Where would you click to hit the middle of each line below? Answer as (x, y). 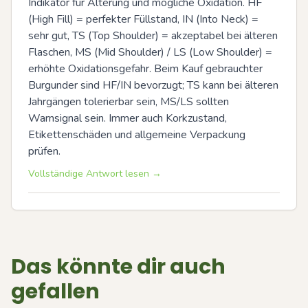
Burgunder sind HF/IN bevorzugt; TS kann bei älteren (153, 85)
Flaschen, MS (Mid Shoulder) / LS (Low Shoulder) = (150, 52)
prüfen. (44, 151)
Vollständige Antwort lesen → (95, 173)
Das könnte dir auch (118, 266)
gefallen (55, 291)
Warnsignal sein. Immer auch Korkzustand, (128, 118)
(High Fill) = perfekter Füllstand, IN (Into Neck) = (143, 19)
